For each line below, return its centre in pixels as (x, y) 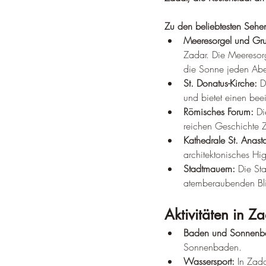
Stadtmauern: (209, 169)
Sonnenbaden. (213, 247)
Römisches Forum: (218, 112)
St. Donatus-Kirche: (220, 83)
